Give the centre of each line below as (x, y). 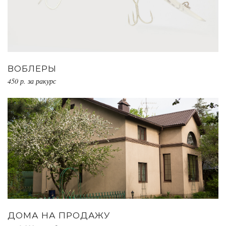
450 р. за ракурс (32, 81)
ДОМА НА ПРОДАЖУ (59, 215)
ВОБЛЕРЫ (32, 68)
